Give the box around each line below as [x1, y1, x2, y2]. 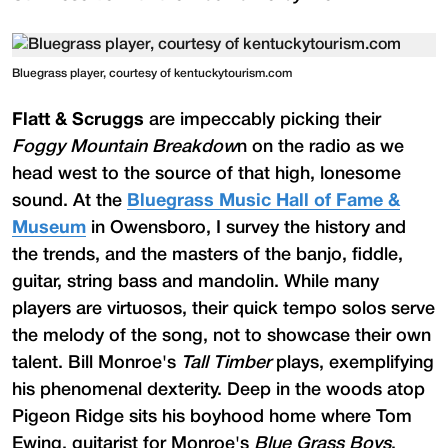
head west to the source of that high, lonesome [12, 165, 401, 182]
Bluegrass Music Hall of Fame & [127, 192, 400, 210]
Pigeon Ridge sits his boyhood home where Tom [12, 408, 412, 425]
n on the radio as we [237, 138, 404, 155]
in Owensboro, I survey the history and [86, 219, 406, 236]
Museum [12, 219, 86, 237]
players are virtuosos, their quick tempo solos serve [12, 300, 435, 317]
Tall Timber [181, 354, 271, 371]
